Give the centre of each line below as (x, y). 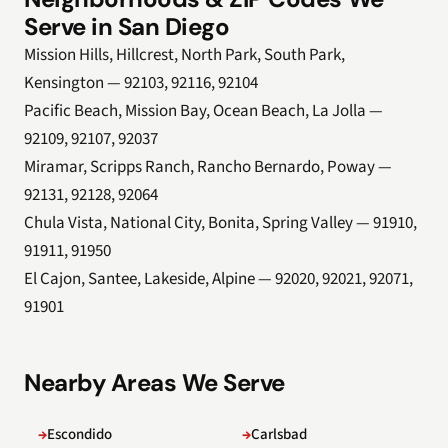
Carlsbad (279, 434)
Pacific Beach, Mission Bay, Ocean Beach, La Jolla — (203, 111)
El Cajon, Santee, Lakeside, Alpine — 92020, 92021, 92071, (218, 279)
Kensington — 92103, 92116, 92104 (141, 83)
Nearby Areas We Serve (154, 382)
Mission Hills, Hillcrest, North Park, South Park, (184, 55)
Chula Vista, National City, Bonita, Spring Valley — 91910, (220, 223)
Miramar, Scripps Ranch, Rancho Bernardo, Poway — (208, 167)
